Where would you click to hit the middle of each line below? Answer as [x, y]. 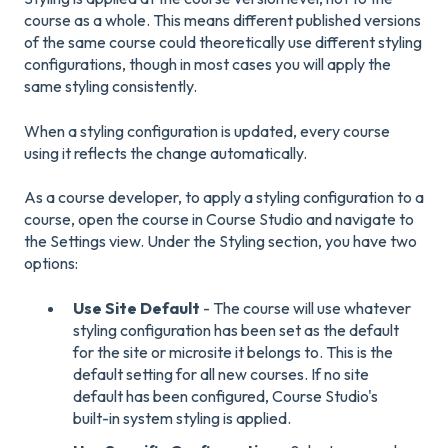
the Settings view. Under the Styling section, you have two [220, 241]
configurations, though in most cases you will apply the [207, 64]
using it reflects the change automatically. [165, 152]
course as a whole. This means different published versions [222, 20]
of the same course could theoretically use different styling [223, 42]
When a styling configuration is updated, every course [207, 130]
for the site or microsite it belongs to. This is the [233, 351]
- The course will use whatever [305, 307]
